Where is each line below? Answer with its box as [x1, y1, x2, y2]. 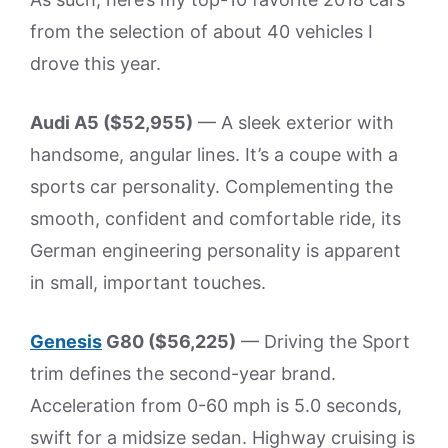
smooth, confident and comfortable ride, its [30, 207, 401, 229]
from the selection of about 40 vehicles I [30, 20, 373, 42]
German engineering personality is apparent [30, 239, 401, 261]
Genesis [30, 330, 102, 352]
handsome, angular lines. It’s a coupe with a [30, 143, 398, 165]
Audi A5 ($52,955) [30, 111, 193, 133]
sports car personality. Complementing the [30, 175, 393, 197]
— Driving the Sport [236, 330, 410, 352]
